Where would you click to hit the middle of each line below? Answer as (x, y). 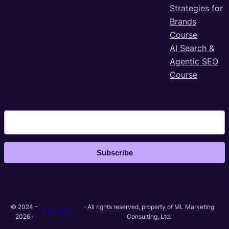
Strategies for (196, 8)
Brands (183, 21)
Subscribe (114, 152)
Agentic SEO (194, 61)
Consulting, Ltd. (149, 216)
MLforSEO (59, 212)
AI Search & (192, 48)
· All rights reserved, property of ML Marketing (149, 207)
